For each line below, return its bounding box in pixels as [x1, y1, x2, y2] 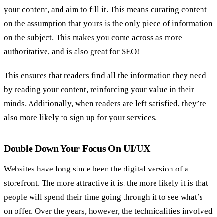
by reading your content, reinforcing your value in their [4, 84, 194, 94]
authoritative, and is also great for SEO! [4, 46, 139, 56]
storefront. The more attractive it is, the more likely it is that [4, 178, 208, 187]
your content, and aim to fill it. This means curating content [4, 4, 207, 14]
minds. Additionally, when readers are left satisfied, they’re [4, 98, 206, 108]
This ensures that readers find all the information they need [4, 70, 206, 80]
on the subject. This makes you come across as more [4, 32, 182, 42]
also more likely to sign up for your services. [4, 112, 157, 122]
